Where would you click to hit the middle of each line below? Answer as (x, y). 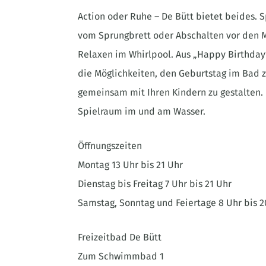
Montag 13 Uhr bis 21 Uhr (131, 165)
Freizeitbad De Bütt (120, 237)
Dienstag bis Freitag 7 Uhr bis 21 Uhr (155, 184)
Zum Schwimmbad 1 (121, 256)
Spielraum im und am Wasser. (142, 112)
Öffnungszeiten (110, 146)
